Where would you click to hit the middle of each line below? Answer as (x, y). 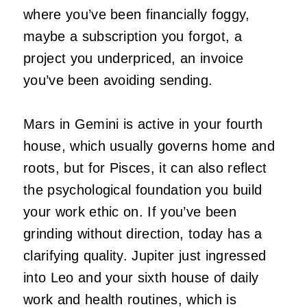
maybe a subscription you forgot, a (133, 36)
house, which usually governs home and (149, 146)
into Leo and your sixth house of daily (141, 277)
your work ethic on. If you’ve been (130, 211)
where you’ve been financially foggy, (137, 14)
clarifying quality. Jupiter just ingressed (145, 255)
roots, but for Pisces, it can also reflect (145, 168)
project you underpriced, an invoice (134, 58)
